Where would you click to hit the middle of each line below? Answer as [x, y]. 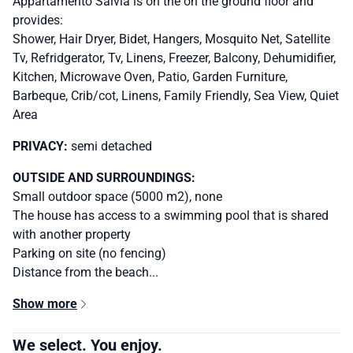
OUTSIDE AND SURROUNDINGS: [104, 178]
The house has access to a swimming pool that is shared [171, 216]
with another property [72, 235]
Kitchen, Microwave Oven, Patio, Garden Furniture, [150, 77]
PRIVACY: [42, 147]
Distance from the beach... [85, 273]
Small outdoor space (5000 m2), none [117, 197]
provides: [38, 20]
